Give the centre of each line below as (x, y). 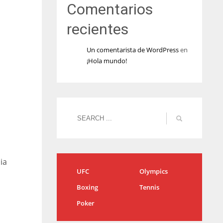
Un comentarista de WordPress (132, 50)
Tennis (149, 187)
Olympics (153, 171)
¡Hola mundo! (107, 61)
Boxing (87, 187)
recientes (97, 29)
